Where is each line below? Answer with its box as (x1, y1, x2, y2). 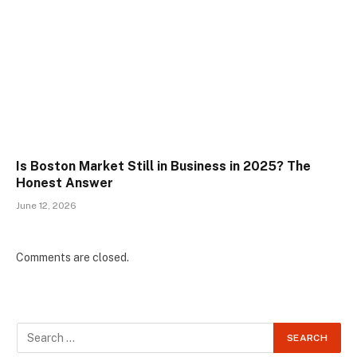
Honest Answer (16, 175, 113, 191)
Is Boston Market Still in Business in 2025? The (16, 159, 311, 175)
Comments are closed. (16, 251, 129, 265)
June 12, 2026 (16, 200, 76, 212)
